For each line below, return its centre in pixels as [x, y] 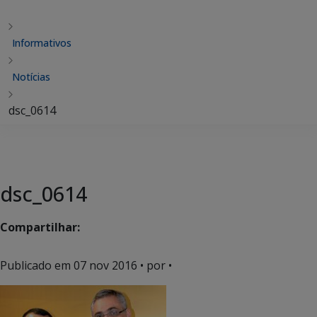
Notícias [31, 77]
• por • [155, 265]
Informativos [42, 43]
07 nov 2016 [105, 265]
